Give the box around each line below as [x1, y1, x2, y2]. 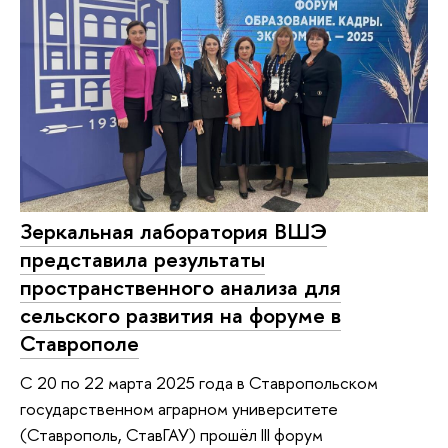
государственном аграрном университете [20, 397, 338, 421]
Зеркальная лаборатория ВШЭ [20, 215, 327, 246]
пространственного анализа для [20, 271, 341, 302]
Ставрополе [20, 327, 139, 358]
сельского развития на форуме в [20, 299, 341, 330]
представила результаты [20, 243, 265, 274]
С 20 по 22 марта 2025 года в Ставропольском [20, 371, 378, 395]
